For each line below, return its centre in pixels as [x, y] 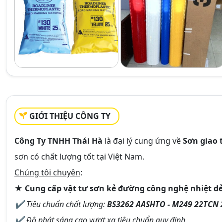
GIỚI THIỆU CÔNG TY [70, 116]
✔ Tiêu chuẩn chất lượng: [60, 204]
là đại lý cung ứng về [143, 140]
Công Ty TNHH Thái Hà [58, 140]
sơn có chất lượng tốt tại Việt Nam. [79, 156]
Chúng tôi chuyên [47, 172]
